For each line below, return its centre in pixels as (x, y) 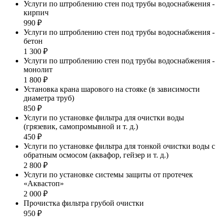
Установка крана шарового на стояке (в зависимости (112, 89)
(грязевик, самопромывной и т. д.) (81, 126)
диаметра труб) (49, 98)
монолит (38, 69)
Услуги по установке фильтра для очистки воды (104, 117)
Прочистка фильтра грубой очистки (84, 203)
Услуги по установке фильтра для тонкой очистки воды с (119, 146)
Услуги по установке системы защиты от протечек (108, 174)
